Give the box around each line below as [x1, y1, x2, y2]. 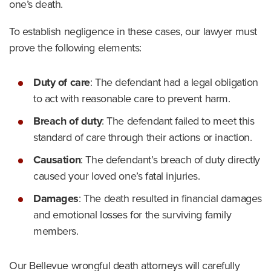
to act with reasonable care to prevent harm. [33, 91, 230, 106]
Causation [33, 152, 81, 168]
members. [33, 223, 79, 239]
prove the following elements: [9, 40, 142, 56]
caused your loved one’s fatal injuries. [33, 168, 200, 184]
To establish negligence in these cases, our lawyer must [9, 24, 257, 39]
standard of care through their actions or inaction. [33, 129, 252, 145]
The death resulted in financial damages [80, 191, 262, 206]
